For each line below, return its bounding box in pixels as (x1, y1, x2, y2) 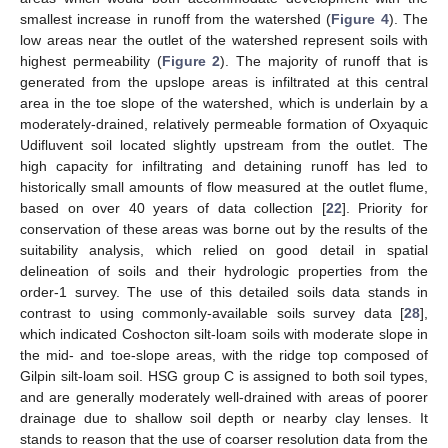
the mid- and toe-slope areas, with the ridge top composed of (20, 346, 428, 363)
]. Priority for (341, 199, 429, 216)
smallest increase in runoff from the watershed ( (20, 10, 332, 27)
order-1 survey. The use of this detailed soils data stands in (20, 283, 428, 300)
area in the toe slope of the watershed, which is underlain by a (20, 94, 428, 111)
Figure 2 (161, 52, 221, 69)
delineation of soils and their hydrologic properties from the (20, 262, 428, 279)
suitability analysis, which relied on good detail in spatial (20, 241, 428, 258)
